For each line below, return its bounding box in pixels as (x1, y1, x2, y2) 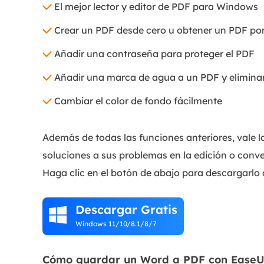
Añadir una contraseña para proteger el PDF (54, 48, 255, 60)
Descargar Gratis (75, 202, 177, 217)
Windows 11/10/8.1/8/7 (75, 219, 157, 228)
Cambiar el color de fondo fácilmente (54, 95, 222, 107)
